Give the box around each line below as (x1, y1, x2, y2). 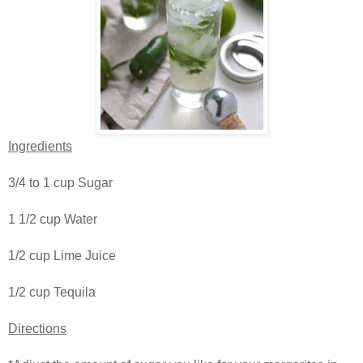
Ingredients (8, 139, 72, 154)
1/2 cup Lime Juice (8, 249, 116, 263)
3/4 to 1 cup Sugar (8, 176, 113, 190)
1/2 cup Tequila (8, 285, 96, 300)
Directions (8, 322, 66, 336)
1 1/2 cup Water (8, 212, 97, 227)
